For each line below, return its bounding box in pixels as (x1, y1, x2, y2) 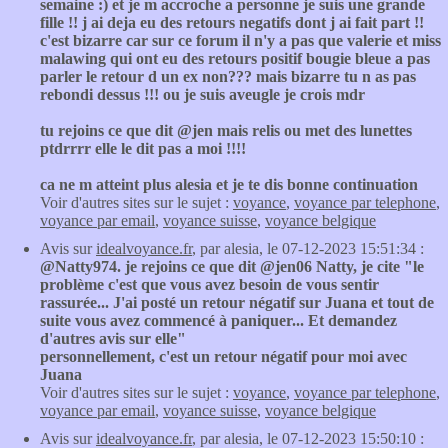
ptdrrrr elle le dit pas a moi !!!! (40, 140, 246, 157)
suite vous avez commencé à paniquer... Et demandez (40, 312, 397, 329)
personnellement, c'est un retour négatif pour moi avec (40, 348, 407, 365)
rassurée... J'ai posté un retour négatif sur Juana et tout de (40, 294, 434, 311)
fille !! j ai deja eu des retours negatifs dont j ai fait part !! (40, 14, 424, 31)
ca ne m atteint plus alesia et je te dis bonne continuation (40, 176, 418, 193)
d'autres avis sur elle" (40, 330, 186, 347)
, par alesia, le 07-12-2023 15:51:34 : (192, 240, 424, 257)
